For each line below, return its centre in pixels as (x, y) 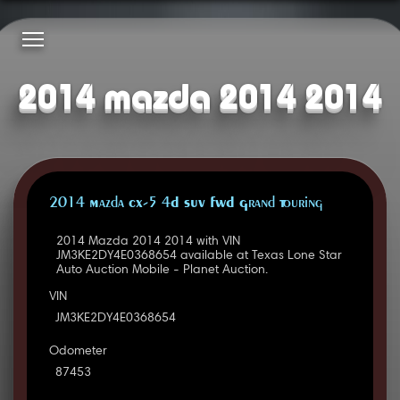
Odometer (78, 352)
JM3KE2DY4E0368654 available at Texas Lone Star (199, 257)
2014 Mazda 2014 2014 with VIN (148, 242)
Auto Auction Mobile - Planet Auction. (162, 271)
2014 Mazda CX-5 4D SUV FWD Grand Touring (185, 204)
